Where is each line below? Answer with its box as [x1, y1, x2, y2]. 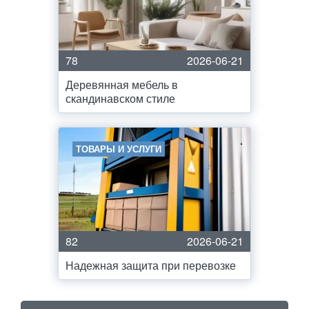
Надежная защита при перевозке [66, 257, 236, 273]
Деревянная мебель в [66, 77, 178, 92]
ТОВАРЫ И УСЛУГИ [76, 142, 161, 155]
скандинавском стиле [66, 90, 175, 106]
